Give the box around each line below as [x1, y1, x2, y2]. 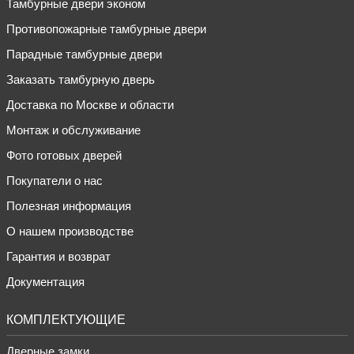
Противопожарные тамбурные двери [6, 21, 206, 36]
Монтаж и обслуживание [6, 122, 141, 137]
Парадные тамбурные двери [6, 47, 162, 61]
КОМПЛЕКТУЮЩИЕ [6, 312, 126, 326]
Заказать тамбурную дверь [6, 72, 155, 86]
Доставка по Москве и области [6, 97, 174, 111]
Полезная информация [6, 198, 131, 213]
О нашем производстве [6, 224, 134, 238]
